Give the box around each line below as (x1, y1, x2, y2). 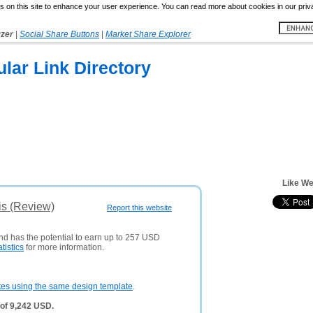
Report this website (107, 203, 172, 212)
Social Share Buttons (20, 29, 99, 39)
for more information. (24, 242, 104, 252)
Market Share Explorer (105, 29, 191, 39)
